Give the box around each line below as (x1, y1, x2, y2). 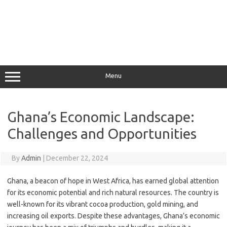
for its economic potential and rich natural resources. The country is (7, 188, 219, 197)
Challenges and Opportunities (7, 126, 197, 141)
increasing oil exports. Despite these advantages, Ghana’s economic (7, 212, 220, 220)
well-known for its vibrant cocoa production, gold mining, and (7, 200, 198, 208)
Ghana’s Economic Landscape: (7, 109, 195, 125)
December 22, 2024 (46, 154, 108, 162)
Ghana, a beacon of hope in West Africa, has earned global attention (7, 177, 219, 185)
